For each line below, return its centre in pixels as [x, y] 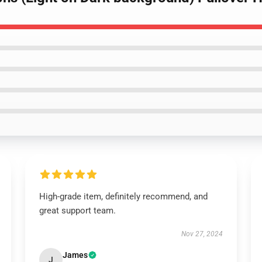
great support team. [77, 211]
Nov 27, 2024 [202, 234]
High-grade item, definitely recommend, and [123, 196]
